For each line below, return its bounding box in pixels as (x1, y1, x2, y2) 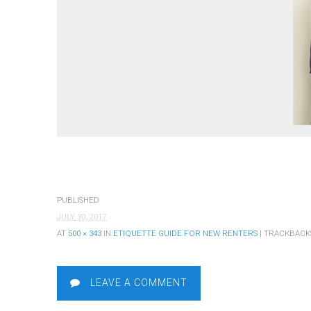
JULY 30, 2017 (57, 212, 106, 222)
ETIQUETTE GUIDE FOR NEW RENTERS (113, 228, 258, 239)
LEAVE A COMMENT (87, 277, 187, 289)
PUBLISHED (57, 195, 99, 205)
